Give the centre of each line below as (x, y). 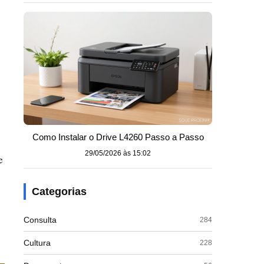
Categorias (59, 192)
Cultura (37, 243)
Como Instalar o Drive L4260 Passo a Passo (118, 137)
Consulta (40, 220)
